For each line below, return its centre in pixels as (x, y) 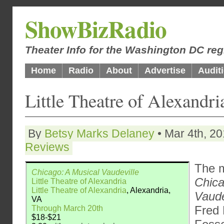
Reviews (47, 147)
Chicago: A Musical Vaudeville (85, 172)
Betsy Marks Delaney (99, 133)
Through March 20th (67, 208)
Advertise (165, 70)
